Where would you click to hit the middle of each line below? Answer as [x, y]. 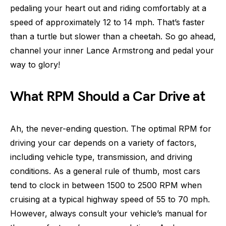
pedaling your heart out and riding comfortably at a [108, 8]
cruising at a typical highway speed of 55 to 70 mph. [110, 199]
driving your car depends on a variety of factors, [103, 143]
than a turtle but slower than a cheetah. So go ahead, [113, 36]
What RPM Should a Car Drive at [107, 97]
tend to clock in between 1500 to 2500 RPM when [106, 185]
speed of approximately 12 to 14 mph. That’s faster [107, 22]
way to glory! [35, 65]
